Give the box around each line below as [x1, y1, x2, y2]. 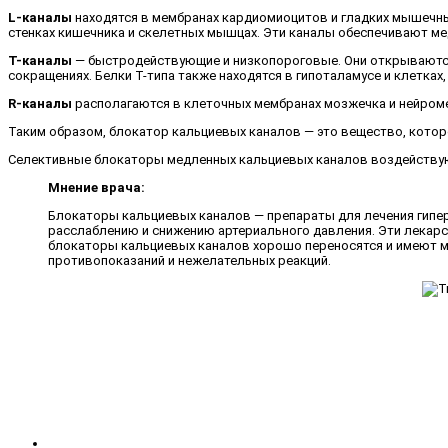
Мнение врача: [48, 180, 145, 195]
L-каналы [8, 10, 72, 26]
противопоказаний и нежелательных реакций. [48, 252, 331, 268]
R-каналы [8, 96, 72, 112]
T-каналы [8, 53, 72, 69]
